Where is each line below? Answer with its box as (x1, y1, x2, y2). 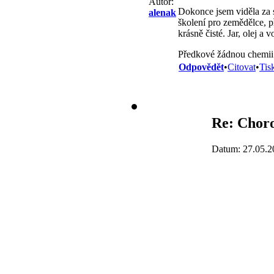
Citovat (228, 61, 256, 72)
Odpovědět (179, 61, 224, 72)
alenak (149, 7, 176, 18)
